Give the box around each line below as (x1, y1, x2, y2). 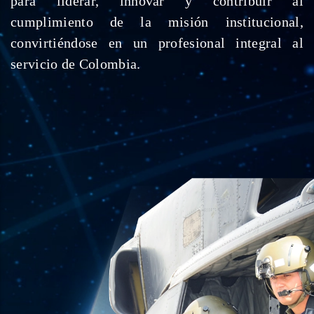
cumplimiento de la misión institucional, (11, 14, 303, 29)
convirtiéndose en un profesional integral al (11, 35, 303, 50)
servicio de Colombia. (11, 56, 141, 71)
